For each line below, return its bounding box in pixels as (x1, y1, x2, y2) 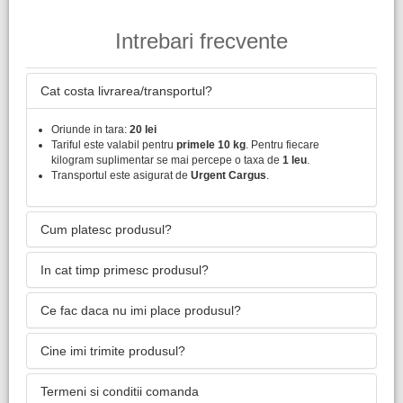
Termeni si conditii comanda (40, 383, 199, 399)
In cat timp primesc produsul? (40, 262, 209, 277)
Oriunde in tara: (51, 122, 130, 136)
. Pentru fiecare (246, 138, 319, 151)
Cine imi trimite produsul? (40, 343, 185, 358)
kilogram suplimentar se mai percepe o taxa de (51, 153, 282, 166)
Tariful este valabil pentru (51, 138, 176, 151)
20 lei (130, 122, 157, 136)
